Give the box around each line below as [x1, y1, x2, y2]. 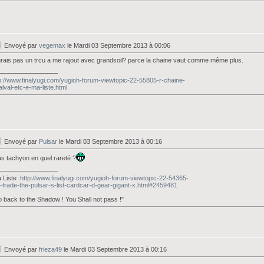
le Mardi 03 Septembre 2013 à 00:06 [65, 42, 170, 49]
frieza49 [39, 246, 62, 253]
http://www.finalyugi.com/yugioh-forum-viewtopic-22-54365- [20, 174, 189, 181]
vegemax [39, 42, 65, 49]
